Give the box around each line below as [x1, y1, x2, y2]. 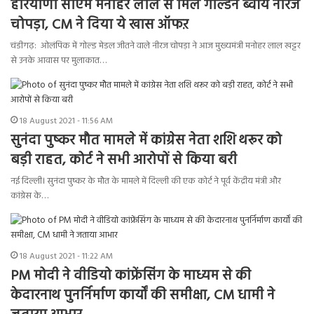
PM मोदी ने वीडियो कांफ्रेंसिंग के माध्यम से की [11, 265, 251, 288]
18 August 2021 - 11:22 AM [20, 250, 113, 264]
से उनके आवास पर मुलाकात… [11, 53, 107, 69]
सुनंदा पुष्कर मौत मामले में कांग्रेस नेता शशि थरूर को [11, 130, 282, 153]
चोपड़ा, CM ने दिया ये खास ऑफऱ [11, 14, 189, 37]
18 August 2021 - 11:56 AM [20, 114, 113, 129]
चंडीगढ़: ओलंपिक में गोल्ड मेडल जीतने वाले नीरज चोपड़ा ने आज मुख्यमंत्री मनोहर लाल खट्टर [11, 39, 301, 54]
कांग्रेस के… [11, 189, 48, 204]
